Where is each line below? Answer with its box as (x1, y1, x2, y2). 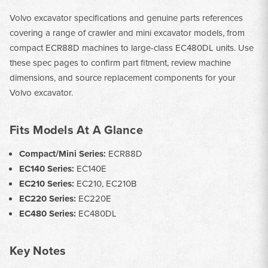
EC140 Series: (19, 162, 75, 175)
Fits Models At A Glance (10, 120, 143, 139)
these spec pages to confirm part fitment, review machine (10, 56, 231, 69)
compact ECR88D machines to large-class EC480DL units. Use (10, 41, 254, 54)
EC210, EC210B (74, 176, 137, 190)
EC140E (74, 162, 107, 175)
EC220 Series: (19, 191, 77, 205)
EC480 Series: (19, 206, 77, 220)
